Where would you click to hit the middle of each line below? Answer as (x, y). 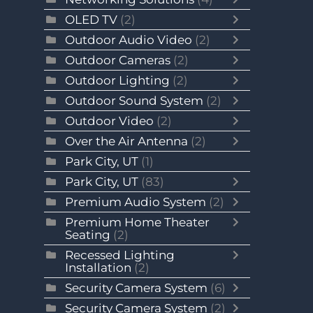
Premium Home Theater (138, 222)
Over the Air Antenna (127, 141)
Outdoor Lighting (119, 80)
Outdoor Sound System (136, 101)
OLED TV (92, 20)
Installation (99, 268)
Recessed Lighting (120, 255)
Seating (88, 235)
